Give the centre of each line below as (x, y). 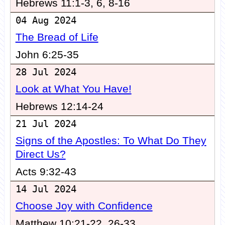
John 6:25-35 (47, 55)
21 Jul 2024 (46, 124)
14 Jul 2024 (46, 189)
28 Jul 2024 (46, 72)
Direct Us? (40, 154)
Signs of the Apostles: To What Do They (111, 141)
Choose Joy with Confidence (84, 206)
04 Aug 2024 (46, 21)
